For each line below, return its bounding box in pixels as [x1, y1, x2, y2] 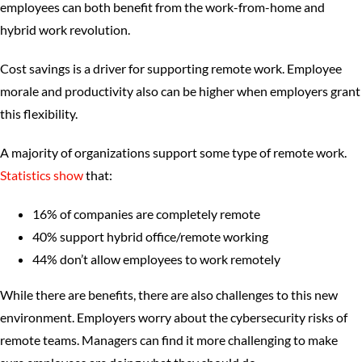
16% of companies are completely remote [32, 206, 260, 221]
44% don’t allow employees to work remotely [32, 251, 280, 267]
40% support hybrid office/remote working [32, 229, 268, 244]
